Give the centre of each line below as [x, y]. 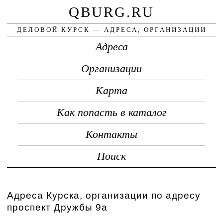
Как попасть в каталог [111, 112]
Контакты [111, 134]
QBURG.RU [111, 12]
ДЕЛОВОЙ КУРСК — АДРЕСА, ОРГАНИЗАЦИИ [111, 29]
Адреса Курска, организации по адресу [104, 195]
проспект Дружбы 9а [57, 207]
